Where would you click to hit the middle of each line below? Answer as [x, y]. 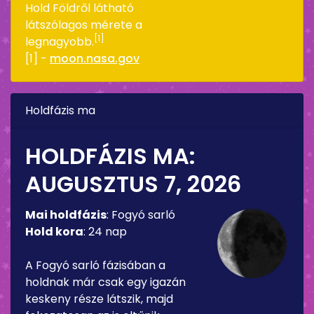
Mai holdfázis [66, 214]
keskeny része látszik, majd [99, 299]
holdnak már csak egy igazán [105, 282]
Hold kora [54, 231]
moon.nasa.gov [95, 58]
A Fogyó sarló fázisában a [95, 265]
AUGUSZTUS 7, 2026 [133, 184]
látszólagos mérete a [84, 25]
